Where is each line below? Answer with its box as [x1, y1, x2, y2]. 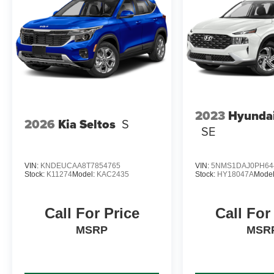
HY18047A [217, 170, 254, 179]
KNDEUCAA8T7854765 [40, 161, 120, 170]
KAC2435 [97, 170, 129, 179]
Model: [72, 170, 97, 179]
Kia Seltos [58, 114, 116, 133]
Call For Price [44, 205, 139, 222]
